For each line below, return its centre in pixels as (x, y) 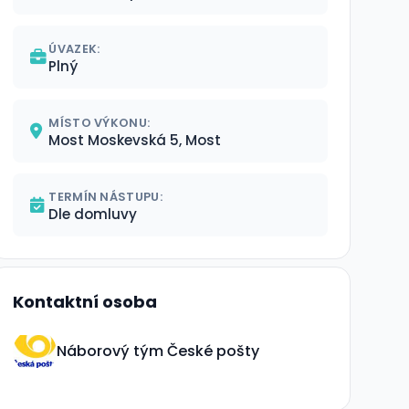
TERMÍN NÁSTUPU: (105, 197)
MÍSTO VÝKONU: (100, 123)
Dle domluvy (93, 214)
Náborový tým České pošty (158, 351)
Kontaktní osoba (85, 302)
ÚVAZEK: (74, 49)
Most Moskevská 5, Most (135, 140)
